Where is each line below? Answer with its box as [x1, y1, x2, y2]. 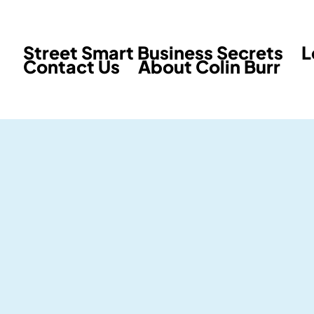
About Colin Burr [138, 55, 280, 78]
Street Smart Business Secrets [23, 41, 283, 64]
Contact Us [23, 55, 120, 78]
